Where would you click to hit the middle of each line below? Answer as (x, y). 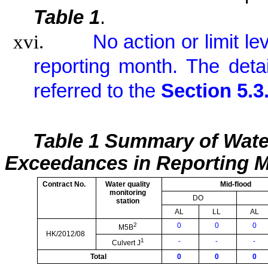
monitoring (128, 192)
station (128, 201)
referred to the (94, 91)
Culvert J (126, 243)
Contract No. (64, 184)
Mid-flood (236, 184)
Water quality (128, 184)
